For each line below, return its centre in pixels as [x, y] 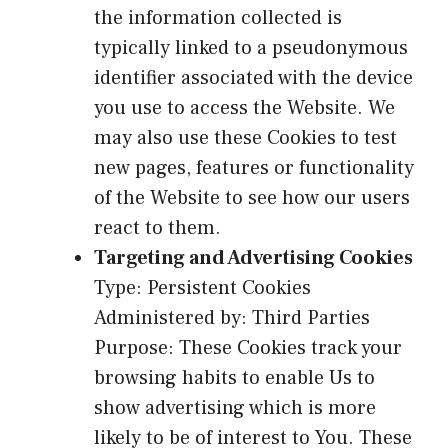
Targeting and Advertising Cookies [253, 257]
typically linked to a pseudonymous [251, 47]
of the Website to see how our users [252, 197]
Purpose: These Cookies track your [248, 347]
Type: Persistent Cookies [202, 287]
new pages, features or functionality [254, 167]
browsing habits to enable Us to [234, 377]
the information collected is [218, 17]
